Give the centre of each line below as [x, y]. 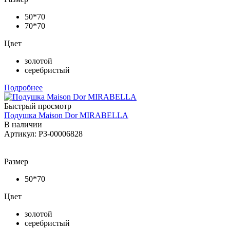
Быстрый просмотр [38, 106]
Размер [16, 161]
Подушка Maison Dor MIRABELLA [66, 115]
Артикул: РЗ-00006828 [43, 133]
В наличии [23, 124]
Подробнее [23, 87]
